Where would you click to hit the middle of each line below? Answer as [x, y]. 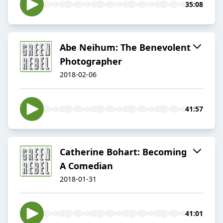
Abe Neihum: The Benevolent [125, 48]
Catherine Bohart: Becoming [123, 152]
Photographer [91, 61]
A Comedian [86, 166]
